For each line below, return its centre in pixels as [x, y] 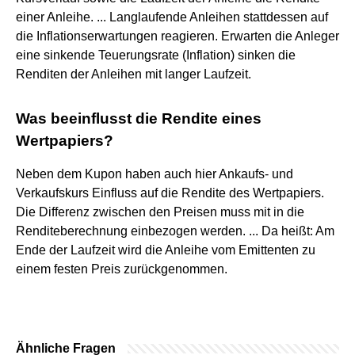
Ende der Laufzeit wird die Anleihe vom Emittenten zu [166, 250]
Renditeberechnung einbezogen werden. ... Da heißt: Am [175, 231]
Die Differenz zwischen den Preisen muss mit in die [160, 212]
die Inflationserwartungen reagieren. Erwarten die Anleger [177, 36]
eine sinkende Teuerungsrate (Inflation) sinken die [156, 55]
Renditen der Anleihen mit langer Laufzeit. [134, 74]
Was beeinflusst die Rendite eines [139, 118]
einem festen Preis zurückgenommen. [122, 269]
